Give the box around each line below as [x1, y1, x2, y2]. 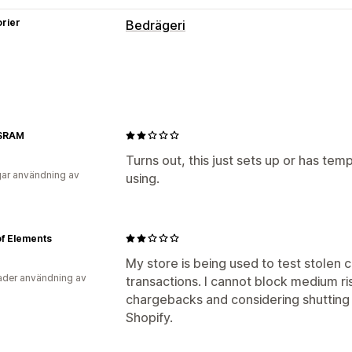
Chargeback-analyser [126, 185, 254, 201]
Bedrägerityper [126, 53, 216, 70]
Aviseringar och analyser [126, 162, 269, 178]
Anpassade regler [126, 130, 232, 147]
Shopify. [126, 309, 173, 325]
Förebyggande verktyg [126, 108, 262, 124]
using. [126, 170, 159, 186]
